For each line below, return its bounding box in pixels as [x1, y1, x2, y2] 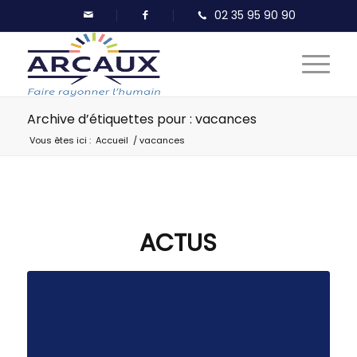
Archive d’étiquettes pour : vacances [26, 110, 257, 128]
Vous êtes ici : [29, 134, 91, 147]
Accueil [95, 134, 128, 147]
